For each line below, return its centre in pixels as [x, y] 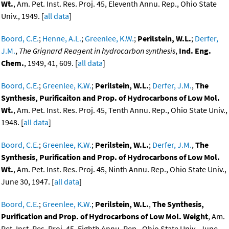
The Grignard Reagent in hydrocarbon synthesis [97, 51]
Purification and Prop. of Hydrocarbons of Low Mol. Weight [105, 216]
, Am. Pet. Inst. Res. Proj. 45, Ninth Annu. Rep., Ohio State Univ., [120, 169]
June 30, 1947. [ [28, 182]
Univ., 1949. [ [22, 16]
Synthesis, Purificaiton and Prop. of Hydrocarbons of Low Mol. [110, 98]
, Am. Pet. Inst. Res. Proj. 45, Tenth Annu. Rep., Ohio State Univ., [120, 110]
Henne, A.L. [62, 39]
